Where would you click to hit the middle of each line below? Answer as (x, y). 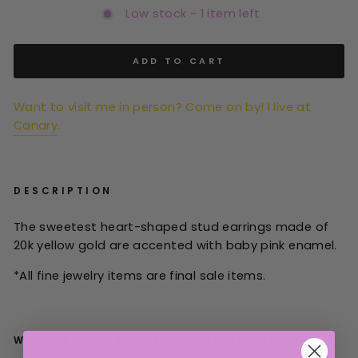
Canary (36, 125)
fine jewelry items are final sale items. (151, 275)
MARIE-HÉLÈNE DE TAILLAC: (214, 340)
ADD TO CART (179, 60)
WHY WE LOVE (63, 340)
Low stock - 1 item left (193, 13)
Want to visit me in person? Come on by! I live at (164, 107)
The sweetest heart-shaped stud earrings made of (171, 227)
